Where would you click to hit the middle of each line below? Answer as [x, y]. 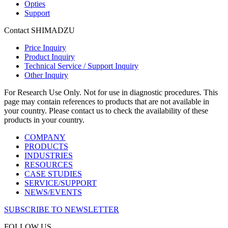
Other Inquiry [46, 75]
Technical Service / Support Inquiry [81, 66]
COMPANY [45, 137]
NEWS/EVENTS [53, 192]
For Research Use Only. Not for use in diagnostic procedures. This [111, 92]
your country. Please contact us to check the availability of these [106, 110]
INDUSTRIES [49, 155]
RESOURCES [49, 164]
